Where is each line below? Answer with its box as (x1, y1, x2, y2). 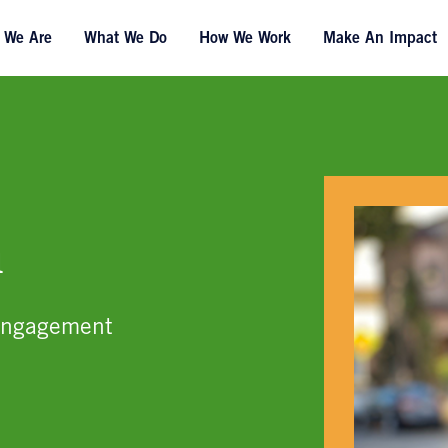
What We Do (83, 32, 167, 47)
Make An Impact (322, 32, 437, 47)
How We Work (198, 32, 291, 47)
